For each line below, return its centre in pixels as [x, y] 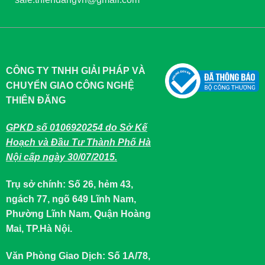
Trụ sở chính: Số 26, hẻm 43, [70, 184]
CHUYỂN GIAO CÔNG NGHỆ [70, 86]
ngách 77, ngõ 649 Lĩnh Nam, [71, 199]
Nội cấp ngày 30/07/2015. [62, 157]
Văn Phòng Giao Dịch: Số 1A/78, [78, 256]
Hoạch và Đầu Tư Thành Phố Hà [78, 142]
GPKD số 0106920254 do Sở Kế [77, 127]
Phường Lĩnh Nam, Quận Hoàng [78, 214]
